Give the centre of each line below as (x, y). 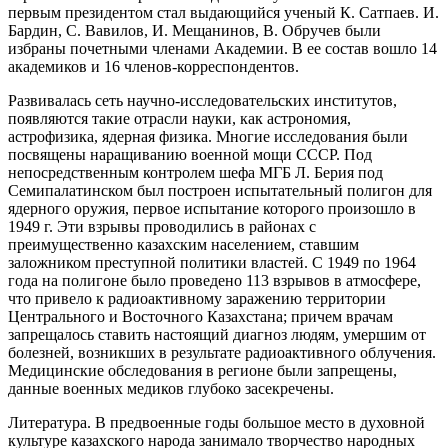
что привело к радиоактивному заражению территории (197, 298)
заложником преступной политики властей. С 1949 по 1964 (212, 262)
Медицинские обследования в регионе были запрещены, (202, 370)
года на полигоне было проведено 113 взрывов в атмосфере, (214, 280)
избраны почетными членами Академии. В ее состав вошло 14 (222, 48)
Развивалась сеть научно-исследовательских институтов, (202, 100)
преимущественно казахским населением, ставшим (183, 244)
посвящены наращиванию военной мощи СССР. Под (190, 154)
